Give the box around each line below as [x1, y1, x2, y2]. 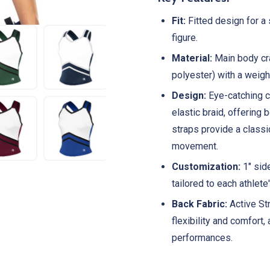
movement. [172, 140, 218, 152]
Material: [172, 52, 212, 64]
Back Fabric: [172, 198, 227, 210]
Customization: [172, 160, 240, 172]
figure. [172, 31, 198, 43]
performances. [172, 231, 233, 243]
